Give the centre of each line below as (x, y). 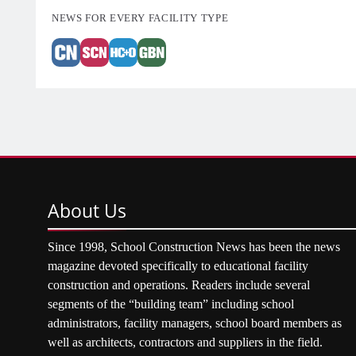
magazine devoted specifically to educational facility (178, 265)
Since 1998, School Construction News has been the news (194, 246)
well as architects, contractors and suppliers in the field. (185, 342)
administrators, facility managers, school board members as (195, 323)
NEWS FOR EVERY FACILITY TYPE (140, 17)
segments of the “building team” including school (171, 304)
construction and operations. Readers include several (179, 284)
